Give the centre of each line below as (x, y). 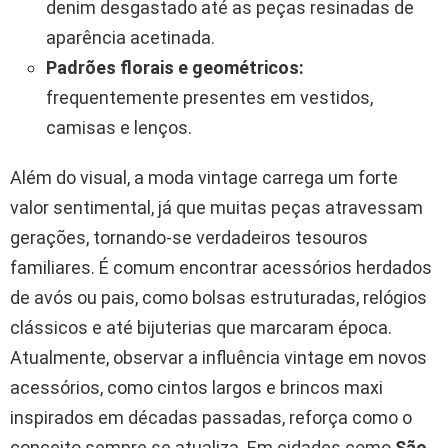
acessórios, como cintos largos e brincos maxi (196, 388)
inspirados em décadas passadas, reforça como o (211, 418)
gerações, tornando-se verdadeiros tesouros (189, 238)
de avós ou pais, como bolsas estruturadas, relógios (218, 298)
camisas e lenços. (119, 128)
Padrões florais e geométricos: (175, 68)
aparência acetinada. (130, 38)
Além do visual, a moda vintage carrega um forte (204, 178)
